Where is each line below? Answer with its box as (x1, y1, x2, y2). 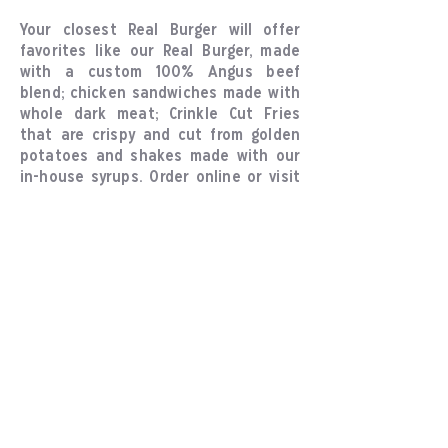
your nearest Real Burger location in (20, 191, 300, 207)
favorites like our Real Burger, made (20, 44, 300, 60)
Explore (10, 373, 83, 394)
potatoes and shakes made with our (20, 149, 300, 165)
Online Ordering (10, 417, 122, 433)
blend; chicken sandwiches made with (20, 86, 300, 102)
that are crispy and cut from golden (20, 128, 300, 144)
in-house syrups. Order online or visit (20, 170, 300, 186)
